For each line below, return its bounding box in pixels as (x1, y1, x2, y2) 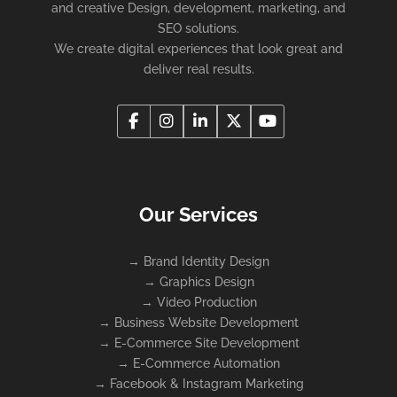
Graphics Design (159, 275, 254, 290)
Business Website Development (114, 315, 299, 331)
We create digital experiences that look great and (54, 42, 343, 57)
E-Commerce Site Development (113, 336, 300, 351)
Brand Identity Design (144, 254, 269, 269)
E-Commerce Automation (133, 356, 280, 371)
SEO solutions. (158, 21, 239, 36)
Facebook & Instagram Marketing (109, 377, 304, 392)
